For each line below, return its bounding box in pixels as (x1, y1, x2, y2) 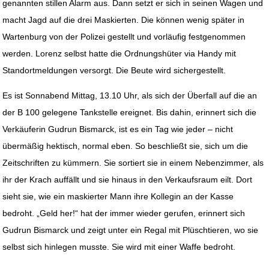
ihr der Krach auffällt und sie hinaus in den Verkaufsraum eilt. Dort (2, 175, 253, 185)
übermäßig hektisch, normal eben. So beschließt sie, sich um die (2, 141, 249, 151)
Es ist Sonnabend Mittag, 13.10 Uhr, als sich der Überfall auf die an (2, 91, 258, 101)
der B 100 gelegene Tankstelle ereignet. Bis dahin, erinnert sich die (2, 107, 257, 118)
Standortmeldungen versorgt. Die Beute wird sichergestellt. (2, 65, 226, 76)
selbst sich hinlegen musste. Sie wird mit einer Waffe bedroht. (2, 242, 236, 252)
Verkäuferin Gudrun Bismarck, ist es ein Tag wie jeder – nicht (2, 124, 234, 134)
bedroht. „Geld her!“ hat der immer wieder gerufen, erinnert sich (2, 208, 246, 219)
